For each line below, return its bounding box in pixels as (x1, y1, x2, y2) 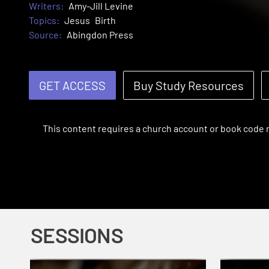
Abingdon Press (67, 29, 133, 41)
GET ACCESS (39, 78, 106, 93)
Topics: (29, 14, 59, 26)
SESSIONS (31, 222, 123, 247)
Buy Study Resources (133, 78, 244, 93)
